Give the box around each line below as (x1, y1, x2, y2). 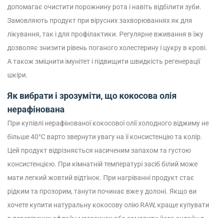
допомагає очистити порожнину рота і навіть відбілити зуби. (7, 3, 201, 11)
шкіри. (7, 71, 28, 79)
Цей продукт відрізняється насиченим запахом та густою (7, 146, 191, 154)
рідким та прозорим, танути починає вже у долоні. (7, 187, 168, 195)
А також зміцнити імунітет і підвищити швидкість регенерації (7, 57, 200, 65)
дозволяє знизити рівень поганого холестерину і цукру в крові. (7, 44, 207, 52)
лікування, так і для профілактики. (7, 30, 118, 38)
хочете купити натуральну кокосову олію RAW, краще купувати (7, 201, 209, 209)
